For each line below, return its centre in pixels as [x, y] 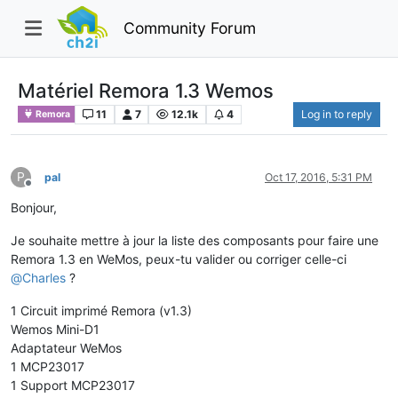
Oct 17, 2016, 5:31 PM [318, 177]
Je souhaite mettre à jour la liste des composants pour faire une [195, 240]
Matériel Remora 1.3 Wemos [146, 90]
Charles [44, 277]
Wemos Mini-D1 [55, 329]
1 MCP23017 [48, 366]
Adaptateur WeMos [66, 347]
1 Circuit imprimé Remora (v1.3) [101, 310]
